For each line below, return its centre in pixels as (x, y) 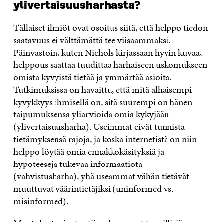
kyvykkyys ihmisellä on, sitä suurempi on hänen (103, 102)
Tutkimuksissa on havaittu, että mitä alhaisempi (102, 89)
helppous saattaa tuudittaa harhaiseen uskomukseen (110, 64)
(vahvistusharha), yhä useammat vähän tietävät (101, 176)
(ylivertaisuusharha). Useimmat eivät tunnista (99, 126)
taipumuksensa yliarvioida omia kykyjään (91, 114)
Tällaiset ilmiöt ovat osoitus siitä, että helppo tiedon (110, 27)
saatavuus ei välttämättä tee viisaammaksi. (92, 40)
